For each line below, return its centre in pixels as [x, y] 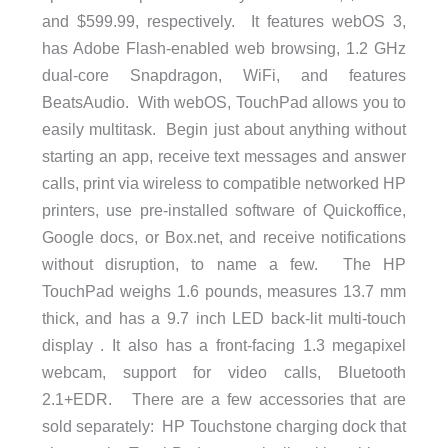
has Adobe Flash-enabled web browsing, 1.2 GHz [224, 47]
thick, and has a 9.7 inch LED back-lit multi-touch [224, 317]
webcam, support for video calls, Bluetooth [224, 371]
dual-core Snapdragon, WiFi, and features [224, 74]
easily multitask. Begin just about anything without [224, 128]
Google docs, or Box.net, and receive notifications [224, 236]
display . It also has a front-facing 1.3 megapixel [224, 344]
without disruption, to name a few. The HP [224, 263]
